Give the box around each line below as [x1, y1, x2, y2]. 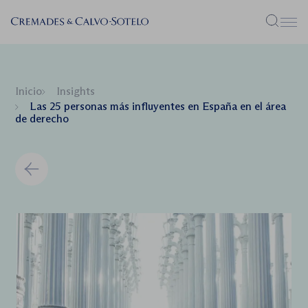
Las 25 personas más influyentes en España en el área [30, 100, 286, 113]
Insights [56, 85, 95, 98]
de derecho [15, 112, 69, 125]
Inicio [15, 85, 42, 98]
